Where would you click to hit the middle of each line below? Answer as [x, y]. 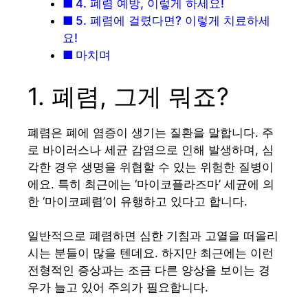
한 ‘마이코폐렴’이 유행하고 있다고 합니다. [137, 201]
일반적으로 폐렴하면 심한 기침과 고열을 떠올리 [153, 236]
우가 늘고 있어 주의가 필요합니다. [118, 288]
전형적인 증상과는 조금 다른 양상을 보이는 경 [149, 271]
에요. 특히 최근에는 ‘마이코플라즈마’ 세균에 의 [151, 184]
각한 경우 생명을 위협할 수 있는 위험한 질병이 [151, 167]
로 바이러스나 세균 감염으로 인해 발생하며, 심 [151, 150]
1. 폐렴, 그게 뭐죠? [128, 96]
